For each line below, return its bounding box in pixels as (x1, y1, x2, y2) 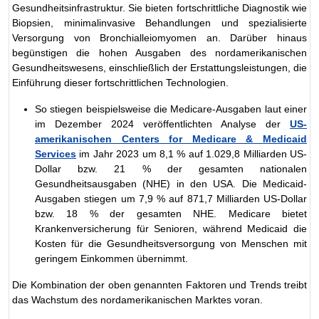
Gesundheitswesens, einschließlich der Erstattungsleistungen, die (12, 61, 307, 73)
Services (35, 147, 76, 159)
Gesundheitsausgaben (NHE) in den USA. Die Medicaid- (35, 177, 307, 189)
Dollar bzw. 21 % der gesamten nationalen (35, 162, 307, 174)
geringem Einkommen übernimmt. (35, 252, 188, 264)
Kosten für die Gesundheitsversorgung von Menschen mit (35, 237, 307, 249)
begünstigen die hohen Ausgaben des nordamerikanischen (12, 46, 307, 58)
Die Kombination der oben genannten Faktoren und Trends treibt (12, 278, 307, 291)
